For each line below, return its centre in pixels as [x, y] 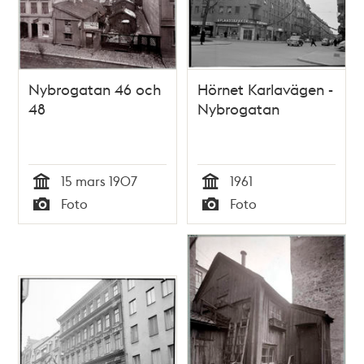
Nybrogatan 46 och [95, 89]
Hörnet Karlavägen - [265, 89]
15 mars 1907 [100, 180]
